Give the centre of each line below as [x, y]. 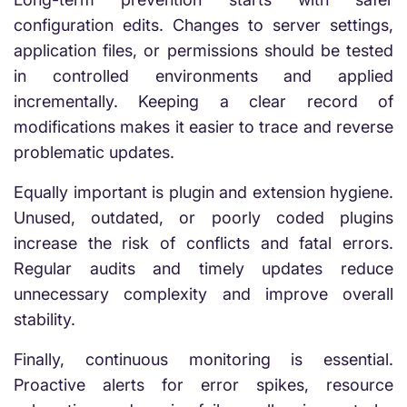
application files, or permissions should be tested [203, 50]
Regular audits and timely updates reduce [203, 268]
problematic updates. [94, 152]
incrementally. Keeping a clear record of [203, 101]
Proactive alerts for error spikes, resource [203, 385]
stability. [45, 319]
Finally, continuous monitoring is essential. [203, 359]
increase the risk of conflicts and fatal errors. [203, 243]
